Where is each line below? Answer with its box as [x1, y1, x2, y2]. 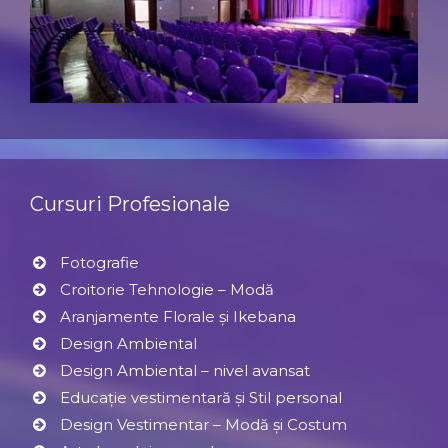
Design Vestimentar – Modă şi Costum [60, 414, 347, 434]
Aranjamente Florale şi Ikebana [60, 306, 296, 326]
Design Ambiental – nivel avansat [60, 360, 310, 380]
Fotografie [60, 252, 139, 272]
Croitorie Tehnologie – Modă [60, 279, 274, 299]
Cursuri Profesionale [30, 191, 230, 216]
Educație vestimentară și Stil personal [60, 387, 342, 407]
